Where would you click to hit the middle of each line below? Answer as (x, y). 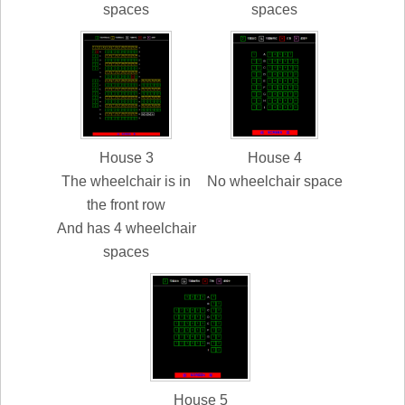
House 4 (274, 158)
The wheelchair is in (126, 182)
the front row (126, 205)
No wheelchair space (274, 182)
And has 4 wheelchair (126, 229)
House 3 (126, 158)
